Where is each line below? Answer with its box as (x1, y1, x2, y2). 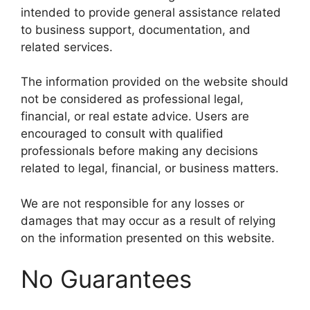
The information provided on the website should (21, 75, 289, 89)
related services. (21, 39, 113, 54)
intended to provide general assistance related (21, 5, 281, 19)
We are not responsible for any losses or (21, 196, 244, 210)
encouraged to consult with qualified (21, 127, 224, 140)
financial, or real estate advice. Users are (21, 109, 249, 123)
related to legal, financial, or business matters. (21, 161, 279, 175)
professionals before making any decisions (21, 144, 258, 158)
